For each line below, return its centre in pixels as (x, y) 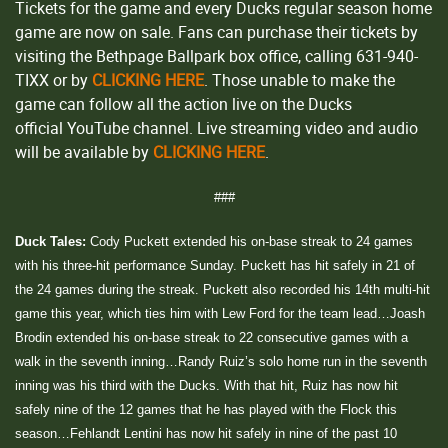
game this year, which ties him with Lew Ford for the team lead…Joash (220, 313)
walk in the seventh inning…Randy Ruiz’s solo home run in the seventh (221, 361)
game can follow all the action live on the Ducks (183, 103)
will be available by (84, 151)
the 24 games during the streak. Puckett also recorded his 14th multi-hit (222, 289)
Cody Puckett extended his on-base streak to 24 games (249, 241)
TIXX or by (53, 79)
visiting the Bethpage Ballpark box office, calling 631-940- (216, 55)
